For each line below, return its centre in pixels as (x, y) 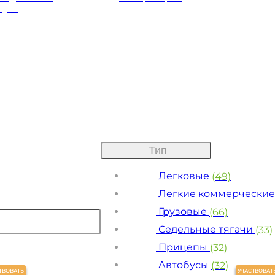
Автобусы (184, 265)
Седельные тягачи (206, 229)
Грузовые (183, 211)
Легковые (184, 176)
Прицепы (183, 247)
